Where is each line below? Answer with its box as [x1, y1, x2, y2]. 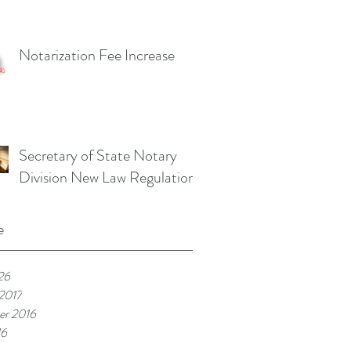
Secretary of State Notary [19, 144, 177, 167]
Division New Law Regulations [19, 166, 201, 189]
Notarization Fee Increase [19, 44, 175, 67]
